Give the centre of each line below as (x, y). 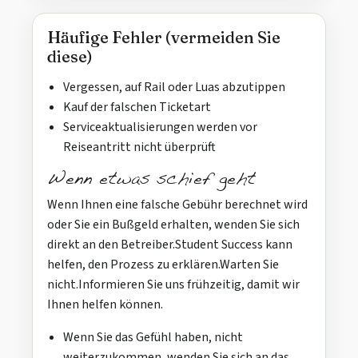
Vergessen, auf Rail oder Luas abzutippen (174, 87)
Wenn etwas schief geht (151, 179)
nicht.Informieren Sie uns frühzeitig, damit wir (173, 284)
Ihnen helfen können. (105, 304)
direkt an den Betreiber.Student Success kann (170, 244)
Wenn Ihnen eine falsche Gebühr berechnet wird (177, 204)
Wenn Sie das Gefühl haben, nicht (153, 337)
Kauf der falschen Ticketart (137, 107)
